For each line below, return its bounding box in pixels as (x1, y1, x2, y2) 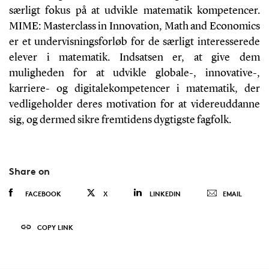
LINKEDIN (149, 189, 181, 198)
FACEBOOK (25, 189, 61, 198)
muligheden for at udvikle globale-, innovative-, (8, 67, 261, 79)
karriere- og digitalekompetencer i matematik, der (8, 83, 261, 94)
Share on (8, 165, 50, 177)
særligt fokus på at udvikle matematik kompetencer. (8, 5, 261, 16)
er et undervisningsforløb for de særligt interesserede (8, 36, 261, 47)
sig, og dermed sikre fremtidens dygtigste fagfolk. (8, 114, 231, 125)
